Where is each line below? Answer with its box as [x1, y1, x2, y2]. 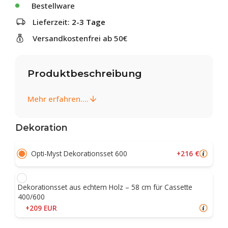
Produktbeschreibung [27, 67, 142, 79]
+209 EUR [25, 203, 57, 213]
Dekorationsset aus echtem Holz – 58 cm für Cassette [18, 182, 192, 192]
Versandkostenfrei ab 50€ [33, 33, 127, 43]
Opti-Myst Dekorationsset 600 [31, 149, 127, 159]
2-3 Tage [72, 17, 105, 27]
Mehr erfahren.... [27, 93, 89, 104]
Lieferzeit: [33, 17, 72, 27]
